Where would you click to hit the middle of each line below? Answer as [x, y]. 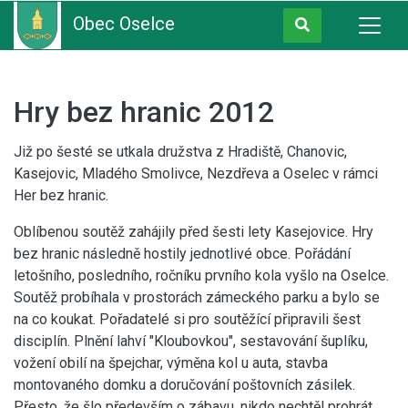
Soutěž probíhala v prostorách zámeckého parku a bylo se [197, 298]
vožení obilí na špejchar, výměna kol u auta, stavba [171, 363]
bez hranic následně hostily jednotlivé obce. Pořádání [182, 254]
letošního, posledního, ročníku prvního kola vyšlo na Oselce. [201, 276]
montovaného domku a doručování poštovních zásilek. [184, 385]
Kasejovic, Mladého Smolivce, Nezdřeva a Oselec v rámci [196, 174]
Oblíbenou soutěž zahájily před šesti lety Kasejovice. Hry [194, 232]
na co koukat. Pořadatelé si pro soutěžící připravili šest [187, 320]
